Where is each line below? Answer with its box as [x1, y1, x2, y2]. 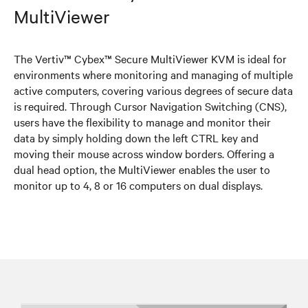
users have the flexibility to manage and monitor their [14, 113, 271, 129]
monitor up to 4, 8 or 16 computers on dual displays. [14, 177, 263, 192]
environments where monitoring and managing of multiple [14, 66, 293, 82]
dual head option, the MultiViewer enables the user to [14, 161, 270, 177]
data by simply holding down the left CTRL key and [14, 129, 258, 145]
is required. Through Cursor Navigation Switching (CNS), [14, 98, 287, 113]
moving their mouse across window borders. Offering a [14, 145, 274, 161]
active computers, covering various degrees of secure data [14, 82, 293, 98]
